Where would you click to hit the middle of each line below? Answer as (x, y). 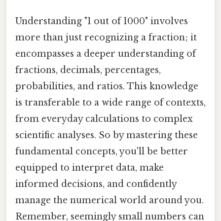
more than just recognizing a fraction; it (106, 38)
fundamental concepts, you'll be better (102, 152)
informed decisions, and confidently (96, 184)
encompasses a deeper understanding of (106, 54)
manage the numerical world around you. (110, 201)
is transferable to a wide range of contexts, (110, 103)
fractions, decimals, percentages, (88, 70)
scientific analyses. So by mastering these (107, 135)
